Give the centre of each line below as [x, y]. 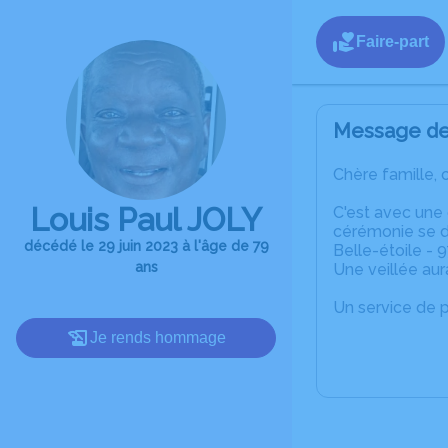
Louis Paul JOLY [146, 219]
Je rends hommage [158, 337]
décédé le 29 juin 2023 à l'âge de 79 [146, 246]
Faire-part [392, 41]
